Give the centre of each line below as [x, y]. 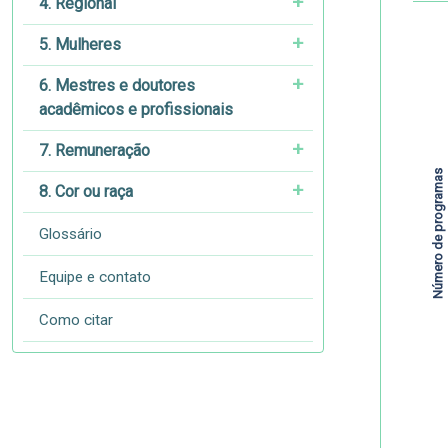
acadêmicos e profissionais [136, 109]
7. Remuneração [94, 150]
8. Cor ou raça [86, 191]
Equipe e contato [95, 277]
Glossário [70, 234]
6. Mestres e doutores [117, 85]
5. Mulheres [80, 44]
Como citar [76, 320]
